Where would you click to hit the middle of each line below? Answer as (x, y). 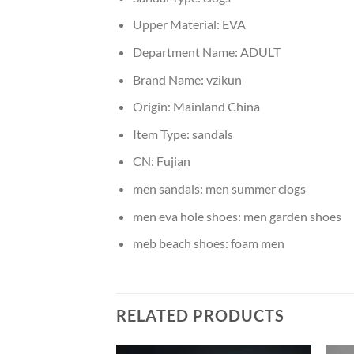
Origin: (153, 107)
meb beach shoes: (181, 243)
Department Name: (186, 51)
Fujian (173, 161)
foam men (257, 243)
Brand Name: (169, 79)
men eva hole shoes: (188, 216)
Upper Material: (177, 24)
